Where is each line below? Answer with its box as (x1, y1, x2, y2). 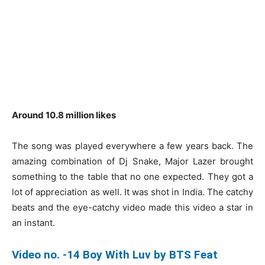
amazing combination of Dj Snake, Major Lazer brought (12, 155, 253, 167)
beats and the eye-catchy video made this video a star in (12, 201, 253, 213)
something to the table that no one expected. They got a (12, 170, 253, 182)
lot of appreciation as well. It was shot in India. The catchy (12, 186, 253, 198)
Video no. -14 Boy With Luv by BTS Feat (12, 247, 218, 261)
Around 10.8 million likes (12, 109, 118, 121)
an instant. (12, 216, 55, 228)
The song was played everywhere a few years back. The (12, 140, 253, 151)
